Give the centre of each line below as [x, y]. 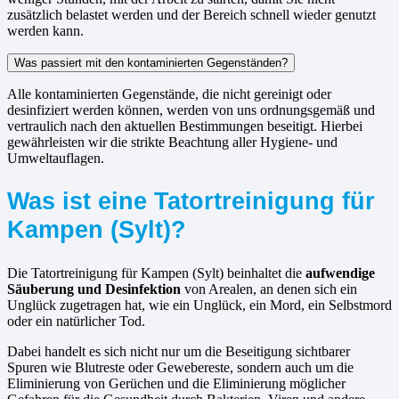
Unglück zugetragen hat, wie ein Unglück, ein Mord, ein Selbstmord [199, 305]
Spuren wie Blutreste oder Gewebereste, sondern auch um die [180, 367]
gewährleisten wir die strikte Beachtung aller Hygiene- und [172, 142]
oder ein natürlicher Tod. [76, 321]
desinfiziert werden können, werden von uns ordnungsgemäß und [191, 110]
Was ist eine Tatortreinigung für [191, 200]
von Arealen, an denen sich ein [269, 289]
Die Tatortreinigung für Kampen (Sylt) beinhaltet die [156, 273]
